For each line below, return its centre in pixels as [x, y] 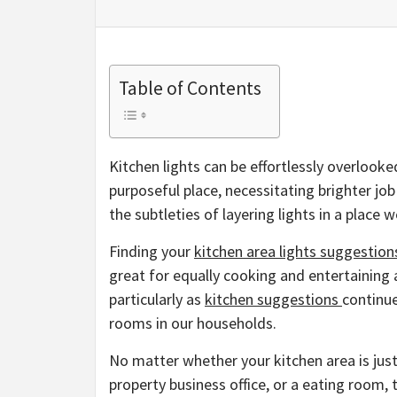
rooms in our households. [195, 323]
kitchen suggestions [273, 300]
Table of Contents [190, 89]
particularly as [157, 300]
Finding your [152, 252]
